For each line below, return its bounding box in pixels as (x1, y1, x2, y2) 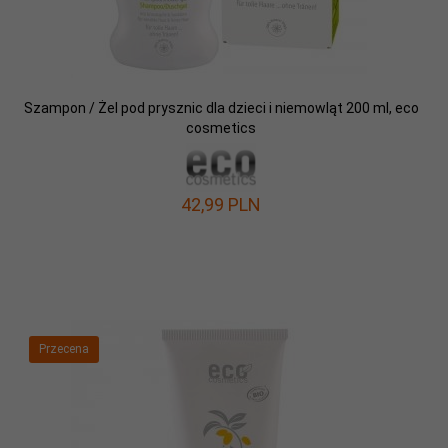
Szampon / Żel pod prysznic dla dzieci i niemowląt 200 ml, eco (23, 99, 419, 116)
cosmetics (186, 119, 256, 136)
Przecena (39, 341, 89, 356)
